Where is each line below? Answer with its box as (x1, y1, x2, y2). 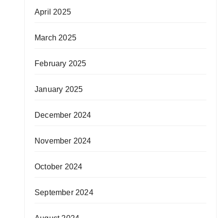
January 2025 (35, 85, 83, 93)
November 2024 (35, 137, 91, 145)
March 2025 (35, 34, 76, 42)
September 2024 (35, 188, 93, 197)
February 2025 (35, 59, 87, 68)
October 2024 (35, 163, 83, 171)
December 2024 (35, 111, 91, 119)
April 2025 (35, 8, 71, 16)
